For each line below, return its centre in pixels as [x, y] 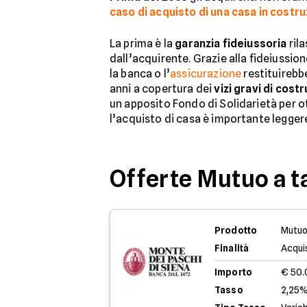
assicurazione [206, 74]
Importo [233, 272]
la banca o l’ [140, 74]
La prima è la [143, 44]
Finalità [232, 248]
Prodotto [236, 230]
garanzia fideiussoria [231, 44]
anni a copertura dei [162, 89]
